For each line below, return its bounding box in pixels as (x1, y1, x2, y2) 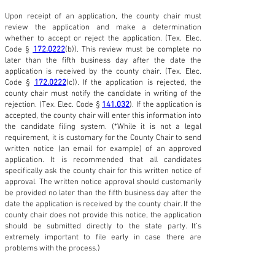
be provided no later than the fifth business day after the (5, 188, 201, 198)
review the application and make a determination (5, 22, 201, 33)
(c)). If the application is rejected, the (66, 77, 201, 88)
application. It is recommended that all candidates (5, 155, 201, 165)
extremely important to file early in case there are (5, 232, 201, 242)
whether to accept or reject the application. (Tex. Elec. (5, 33, 201, 44)
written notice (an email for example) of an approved (5, 144, 201, 154)
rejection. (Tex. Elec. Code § (5, 99, 103, 110)
